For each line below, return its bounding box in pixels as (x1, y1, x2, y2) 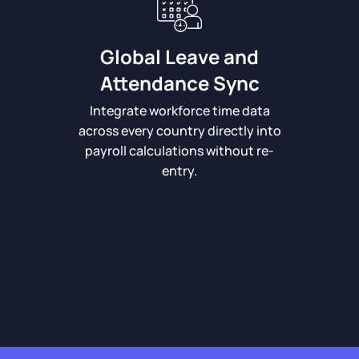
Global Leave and (100, 43, 259, 70)
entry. (162, 162, 197, 179)
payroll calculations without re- (85, 142, 274, 159)
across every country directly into (78, 122, 281, 139)
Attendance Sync (99, 70, 260, 96)
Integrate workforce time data (89, 102, 270, 119)
